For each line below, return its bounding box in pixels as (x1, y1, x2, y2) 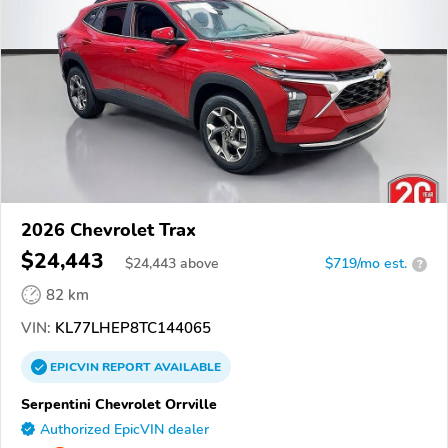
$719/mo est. (325, 254, 407, 274)
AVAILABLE (151, 359, 221, 376)
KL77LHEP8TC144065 (51, 318, 211, 339)
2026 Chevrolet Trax (21, 218, 196, 243)
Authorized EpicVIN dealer (40, 420, 209, 440)
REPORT (102, 359, 151, 376)
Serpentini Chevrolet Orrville (21, 394, 217, 415)
